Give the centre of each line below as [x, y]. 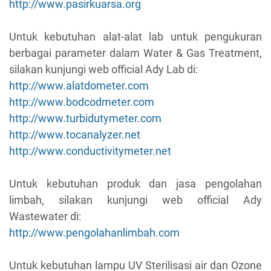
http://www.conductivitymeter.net [90, 151]
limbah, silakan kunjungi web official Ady [135, 200]
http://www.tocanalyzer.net [75, 135]
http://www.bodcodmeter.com [82, 102]
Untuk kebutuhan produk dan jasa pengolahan [135, 184]
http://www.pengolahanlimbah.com [94, 233]
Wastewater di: [45, 217]
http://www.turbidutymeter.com [85, 119]
